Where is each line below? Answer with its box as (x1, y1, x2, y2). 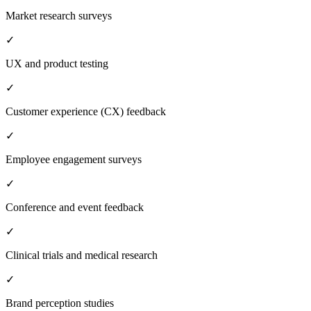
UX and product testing (6, 57, 108, 69)
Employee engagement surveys (6, 153, 142, 165)
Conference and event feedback (6, 201, 144, 213)
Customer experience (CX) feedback (6, 105, 166, 117)
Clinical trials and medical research (6, 249, 158, 261)
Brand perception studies (6, 296, 114, 309)
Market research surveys (6, 9, 112, 22)
